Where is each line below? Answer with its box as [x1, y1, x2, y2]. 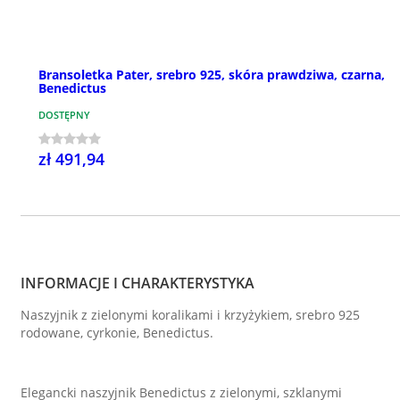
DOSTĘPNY [38, 107, 90, 121]
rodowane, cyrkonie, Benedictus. [21, 323, 213, 341]
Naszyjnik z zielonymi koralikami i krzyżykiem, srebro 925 [21, 305, 360, 323]
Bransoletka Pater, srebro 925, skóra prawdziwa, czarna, [38, 65, 385, 83]
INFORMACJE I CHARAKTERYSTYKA [21, 272, 254, 293]
